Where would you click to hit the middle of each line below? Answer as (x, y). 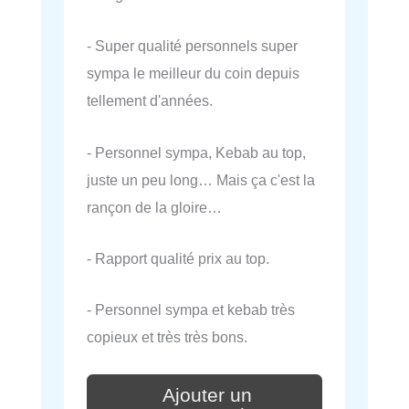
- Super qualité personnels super (192, 46)
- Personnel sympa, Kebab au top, (196, 152)
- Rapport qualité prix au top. (178, 258)
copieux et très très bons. (167, 337)
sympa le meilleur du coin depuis (193, 73)
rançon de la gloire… (154, 207)
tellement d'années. (150, 101)
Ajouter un (207, 395)
